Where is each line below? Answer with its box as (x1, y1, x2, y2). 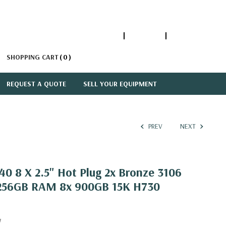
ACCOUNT (130, 31, 160, 40)
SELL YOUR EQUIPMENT (83, 79, 157, 88)
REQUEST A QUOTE (6, 79, 66, 88)
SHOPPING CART (7, 52, 59, 62)
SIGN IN (172, 31, 196, 40)
